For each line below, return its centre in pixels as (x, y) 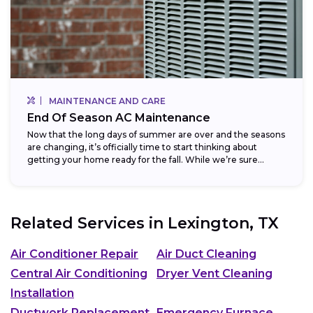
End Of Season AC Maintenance (119, 117)
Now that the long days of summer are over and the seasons (156, 134)
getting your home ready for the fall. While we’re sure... (146, 159)
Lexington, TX (223, 223)
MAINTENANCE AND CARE (107, 101)
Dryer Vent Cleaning (214, 274)
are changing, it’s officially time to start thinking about (142, 147)
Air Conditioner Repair (74, 254)
